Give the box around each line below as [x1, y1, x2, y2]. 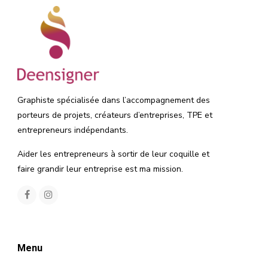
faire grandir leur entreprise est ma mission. [17, 163, 183, 175]
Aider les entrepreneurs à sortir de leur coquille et [17, 148, 209, 160]
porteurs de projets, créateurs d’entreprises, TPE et [17, 109, 212, 121]
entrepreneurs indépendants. [17, 124, 128, 136]
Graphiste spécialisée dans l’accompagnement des [17, 94, 210, 106]
